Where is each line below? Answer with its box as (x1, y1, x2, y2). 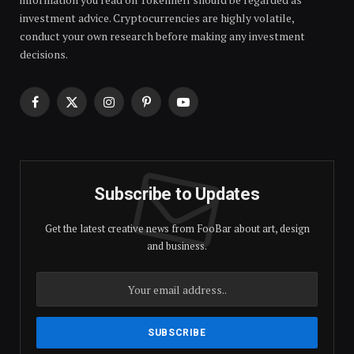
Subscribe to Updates (94, 184, 260, 205)
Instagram (107, 101, 160, 117)
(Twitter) (70, 118, 116, 134)
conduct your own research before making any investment (20, 28, 305, 44)
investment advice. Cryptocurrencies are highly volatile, (20, 10, 294, 26)
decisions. (20, 47, 68, 62)
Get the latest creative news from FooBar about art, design (44, 221, 310, 236)
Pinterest (145, 101, 192, 117)
